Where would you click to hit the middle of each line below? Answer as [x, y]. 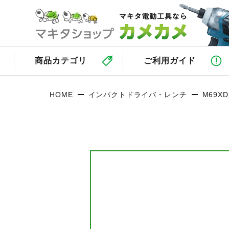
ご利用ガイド [169, 61]
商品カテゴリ [61, 61]
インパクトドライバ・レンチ [138, 95]
